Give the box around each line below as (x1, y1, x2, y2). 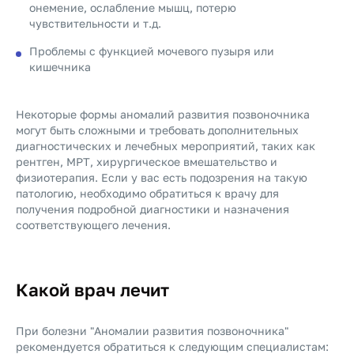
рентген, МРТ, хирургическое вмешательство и (16, 155, 277, 168)
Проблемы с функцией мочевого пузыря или (29, 44, 274, 58)
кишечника (29, 60, 91, 73)
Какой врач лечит (16, 279, 169, 300)
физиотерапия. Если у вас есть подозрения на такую (16, 171, 307, 184)
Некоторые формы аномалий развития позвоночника (16, 107, 310, 121)
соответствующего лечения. (16, 218, 171, 232)
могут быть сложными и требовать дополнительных (16, 123, 299, 137)
